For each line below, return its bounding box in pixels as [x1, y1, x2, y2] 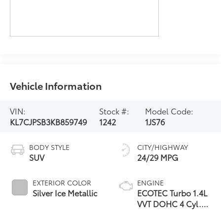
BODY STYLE [29, 142, 70, 152]
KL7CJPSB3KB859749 [10, 115, 87, 127]
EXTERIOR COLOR [33, 177, 92, 187]
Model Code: [145, 105, 194, 116]
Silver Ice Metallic [33, 186, 98, 198]
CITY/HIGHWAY [137, 142, 188, 152]
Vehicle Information [10, 78, 102, 92]
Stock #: [99, 105, 129, 116]
